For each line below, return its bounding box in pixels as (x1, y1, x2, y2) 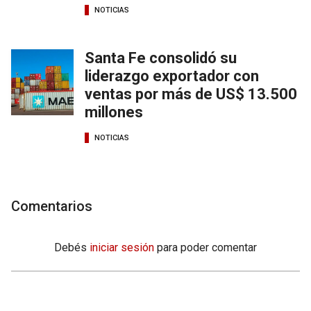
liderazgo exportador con (85, 67, 259, 85)
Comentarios (11, 197, 92, 215)
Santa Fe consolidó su (85, 49, 237, 67)
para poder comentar (157, 240, 257, 254)
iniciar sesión (90, 240, 154, 254)
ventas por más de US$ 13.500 (85, 85, 297, 103)
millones (85, 103, 143, 121)
